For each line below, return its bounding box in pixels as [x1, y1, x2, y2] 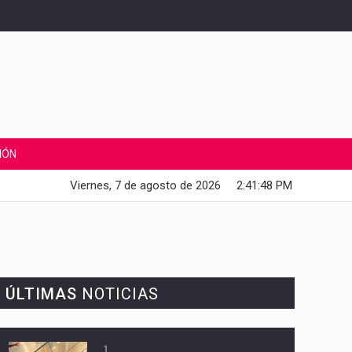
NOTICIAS [76, 284, 159, 304]
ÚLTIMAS [5, 284, 77, 304]
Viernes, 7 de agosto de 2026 [70, 178, 221, 192]
